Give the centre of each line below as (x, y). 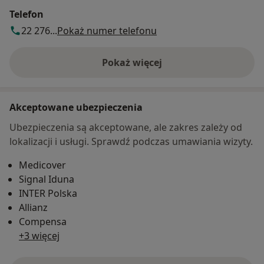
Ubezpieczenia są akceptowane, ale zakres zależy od (126, 127)
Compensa (43, 221)
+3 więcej (39, 235)
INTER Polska (48, 193)
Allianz (33, 207)
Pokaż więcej (132, 62)
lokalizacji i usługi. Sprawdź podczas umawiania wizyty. (131, 141)
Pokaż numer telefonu (107, 30)
